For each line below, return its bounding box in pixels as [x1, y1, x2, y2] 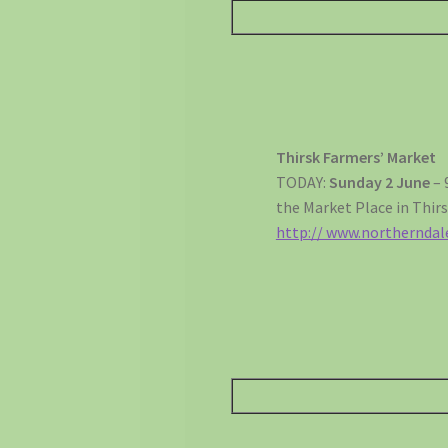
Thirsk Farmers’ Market [275, 147, 436, 168]
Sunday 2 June [325, 172, 433, 193]
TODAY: [275, 172, 326, 193]
